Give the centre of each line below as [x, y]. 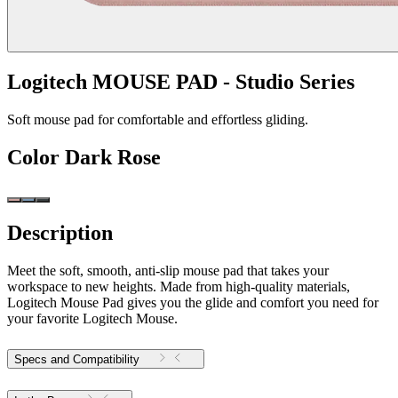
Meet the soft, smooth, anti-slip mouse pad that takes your [168, 270]
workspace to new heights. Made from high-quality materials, [179, 286]
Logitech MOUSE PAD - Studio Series [181, 82]
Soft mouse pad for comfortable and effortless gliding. [158, 120]
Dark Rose [113, 158]
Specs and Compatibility [77, 359]
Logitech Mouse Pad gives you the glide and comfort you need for [193, 302]
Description [60, 233]
